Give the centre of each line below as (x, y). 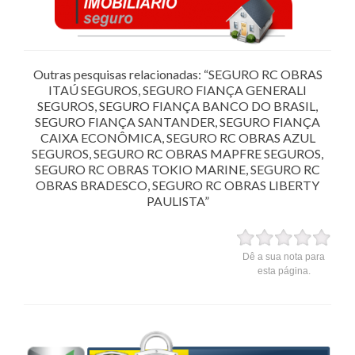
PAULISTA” (177, 200)
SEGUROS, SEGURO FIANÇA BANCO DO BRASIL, (177, 105)
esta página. (284, 271)
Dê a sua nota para (284, 256)
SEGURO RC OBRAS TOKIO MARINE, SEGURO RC (177, 169)
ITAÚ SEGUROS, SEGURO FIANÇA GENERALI (177, 90)
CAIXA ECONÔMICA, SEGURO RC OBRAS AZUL (177, 137)
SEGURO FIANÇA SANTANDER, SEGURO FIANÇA (177, 121)
